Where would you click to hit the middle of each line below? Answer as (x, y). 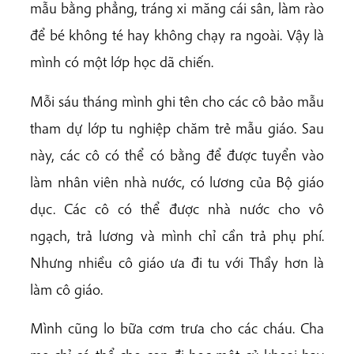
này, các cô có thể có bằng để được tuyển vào (177, 154)
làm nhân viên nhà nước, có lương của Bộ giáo (177, 181)
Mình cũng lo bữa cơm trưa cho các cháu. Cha (177, 328)
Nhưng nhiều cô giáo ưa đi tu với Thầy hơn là (177, 262)
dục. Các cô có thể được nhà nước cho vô (177, 208)
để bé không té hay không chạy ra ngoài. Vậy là (177, 35)
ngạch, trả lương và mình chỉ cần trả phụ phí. (177, 235)
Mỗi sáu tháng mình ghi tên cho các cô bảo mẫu (177, 101)
